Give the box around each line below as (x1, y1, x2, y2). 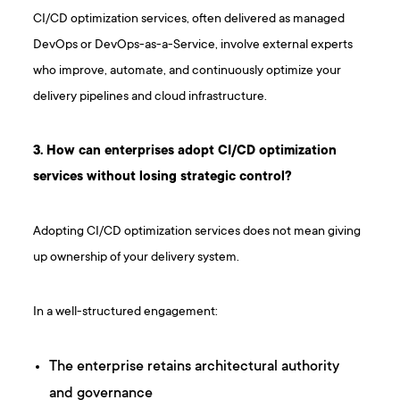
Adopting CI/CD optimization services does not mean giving (33, 224, 362, 240)
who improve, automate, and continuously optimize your (33, 63, 342, 79)
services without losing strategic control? (33, 170, 293, 186)
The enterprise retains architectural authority (49, 359, 340, 376)
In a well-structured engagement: (33, 304, 219, 321)
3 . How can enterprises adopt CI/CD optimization (33, 144, 337, 160)
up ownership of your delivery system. (33, 250, 240, 266)
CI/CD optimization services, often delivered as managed (33, 12, 346, 28)
